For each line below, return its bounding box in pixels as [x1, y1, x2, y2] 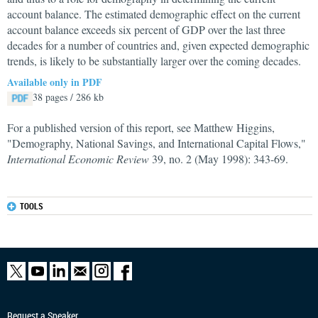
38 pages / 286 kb [33, 90, 104, 104]
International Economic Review [7, 151, 149, 166]
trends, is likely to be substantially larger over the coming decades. [7, 53, 301, 68]
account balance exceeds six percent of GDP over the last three [7, 22, 285, 37]
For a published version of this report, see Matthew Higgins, [7, 120, 275, 135]
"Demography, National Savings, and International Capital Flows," [7, 136, 306, 150]
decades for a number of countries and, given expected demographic [7, 38, 309, 53]
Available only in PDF [7, 75, 102, 89]
